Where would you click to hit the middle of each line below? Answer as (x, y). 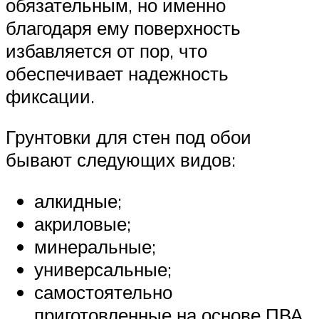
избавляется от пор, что (106, 50)
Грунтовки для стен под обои (129, 137)
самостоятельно (103, 292)
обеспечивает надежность (117, 73)
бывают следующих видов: (121, 160)
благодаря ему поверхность (123, 27)
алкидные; (78, 201)
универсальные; (103, 270)
